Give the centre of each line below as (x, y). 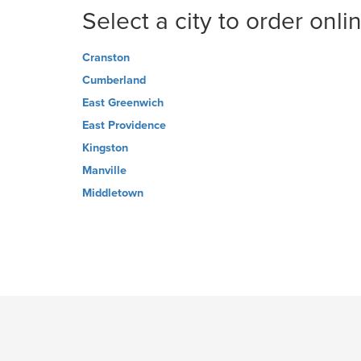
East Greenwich (123, 103)
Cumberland (114, 80)
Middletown (113, 193)
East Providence (124, 125)
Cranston (106, 58)
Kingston (105, 148)
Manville (104, 170)
